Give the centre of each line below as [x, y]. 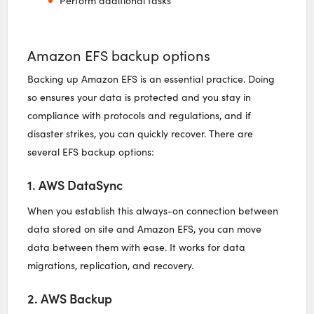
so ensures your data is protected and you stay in [139, 97]
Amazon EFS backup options [119, 55]
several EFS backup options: [91, 151]
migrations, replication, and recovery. [111, 265]
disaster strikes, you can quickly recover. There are [141, 133]
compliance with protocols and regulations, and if [139, 115]
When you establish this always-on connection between [153, 210]
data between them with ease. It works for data [137, 247]
